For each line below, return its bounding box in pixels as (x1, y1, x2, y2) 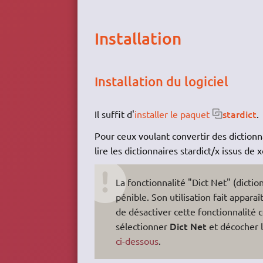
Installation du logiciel (94, 73, 228, 90)
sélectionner (115, 220, 170, 232)
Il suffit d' (94, 108, 134, 120)
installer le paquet (134, 108, 210, 120)
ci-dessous (115, 234, 159, 247)
